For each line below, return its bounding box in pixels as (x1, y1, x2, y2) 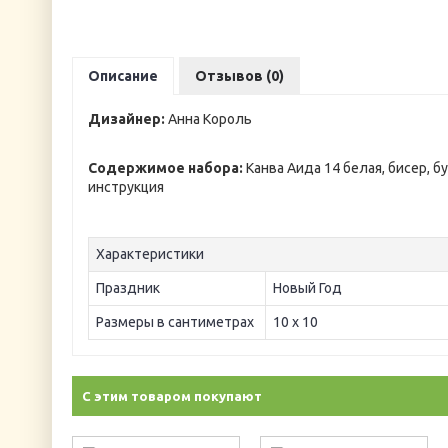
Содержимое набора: (88, 160, 246, 176)
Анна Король (168, 111, 252, 127)
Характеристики (96, 246, 204, 262)
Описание (88, 68, 158, 84)
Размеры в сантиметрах (96, 314, 254, 330)
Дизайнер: (88, 111, 168, 127)
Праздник (96, 280, 160, 296)
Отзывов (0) (195, 68, 284, 84)
